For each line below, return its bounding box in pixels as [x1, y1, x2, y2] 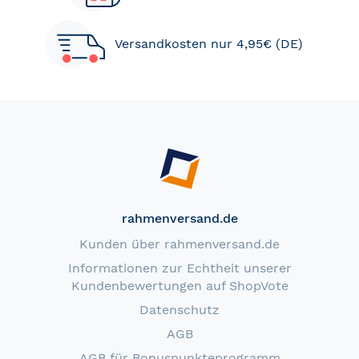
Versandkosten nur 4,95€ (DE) [115, 36, 303, 52]
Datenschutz [139, 302, 220, 318]
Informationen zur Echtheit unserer [67, 260, 292, 276]
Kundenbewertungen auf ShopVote [71, 278, 288, 294]
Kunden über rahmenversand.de [79, 236, 280, 252]
